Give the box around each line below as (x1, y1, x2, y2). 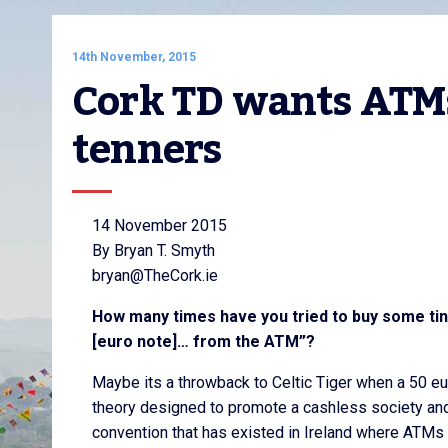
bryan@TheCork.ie (92, 266, 218, 285)
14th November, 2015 (72, 50, 196, 64)
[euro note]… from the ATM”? (92, 332, 315, 351)
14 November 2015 (92, 216, 227, 235)
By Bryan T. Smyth (92, 241, 215, 260)
